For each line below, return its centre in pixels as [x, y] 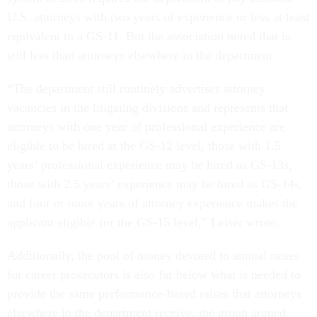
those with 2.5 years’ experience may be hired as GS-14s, [155, 184]
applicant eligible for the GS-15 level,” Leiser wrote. [143, 223]
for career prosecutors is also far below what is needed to [154, 275]
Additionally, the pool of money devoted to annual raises [153, 256]
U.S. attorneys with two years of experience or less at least [158, 17]
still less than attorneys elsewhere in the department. [142, 56]
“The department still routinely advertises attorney [136, 89]
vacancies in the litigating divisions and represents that [148, 108]
